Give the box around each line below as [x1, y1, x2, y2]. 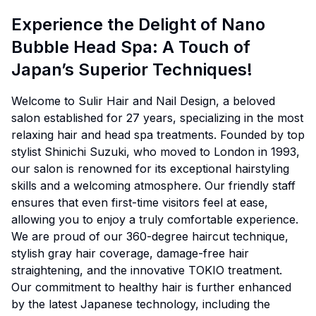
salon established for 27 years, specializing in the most [11, 111, 303, 125]
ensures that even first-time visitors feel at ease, [11, 195, 268, 209]
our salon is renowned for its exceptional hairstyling [11, 162, 289, 176]
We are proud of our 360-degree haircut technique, [11, 229, 288, 243]
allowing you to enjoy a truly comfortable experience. [11, 212, 298, 226]
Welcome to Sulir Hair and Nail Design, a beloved [11, 94, 275, 108]
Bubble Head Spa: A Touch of [11, 37, 250, 57]
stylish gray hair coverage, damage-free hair [11, 246, 249, 260]
